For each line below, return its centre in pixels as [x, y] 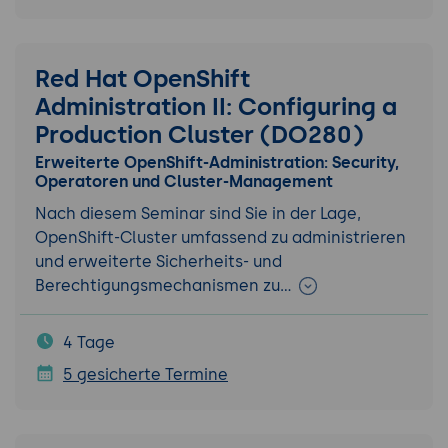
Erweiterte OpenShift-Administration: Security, [217, 162]
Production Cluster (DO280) [199, 134]
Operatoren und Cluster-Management [184, 181]
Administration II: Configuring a [216, 106]
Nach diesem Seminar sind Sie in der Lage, [198, 213]
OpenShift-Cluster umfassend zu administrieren [220, 237]
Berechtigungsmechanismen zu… [165, 285]
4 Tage [89, 342]
